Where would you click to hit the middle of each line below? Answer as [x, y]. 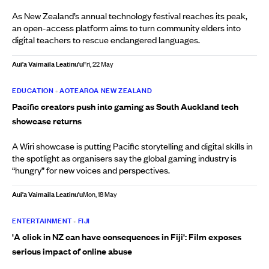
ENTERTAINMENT [42, 221]
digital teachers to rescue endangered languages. [106, 40]
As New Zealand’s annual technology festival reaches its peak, [130, 16]
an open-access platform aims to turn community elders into [126, 28]
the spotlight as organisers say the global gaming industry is [124, 158]
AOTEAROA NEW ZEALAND [106, 90]
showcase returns [47, 121]
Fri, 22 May [98, 64]
